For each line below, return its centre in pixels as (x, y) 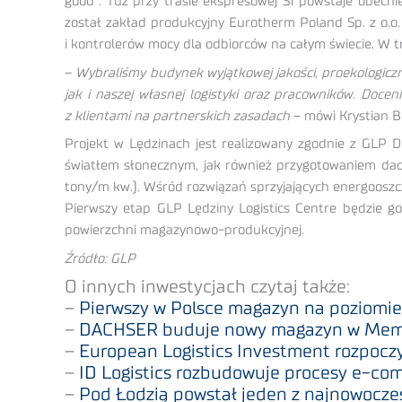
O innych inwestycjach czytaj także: (207, 288)
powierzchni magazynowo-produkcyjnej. (184, 231)
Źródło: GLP (100, 258)
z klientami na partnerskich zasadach (177, 116)
